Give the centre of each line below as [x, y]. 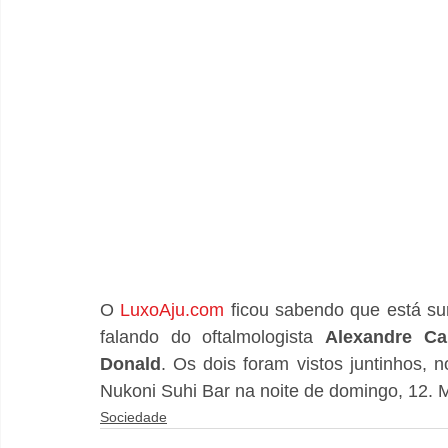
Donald [130, 363]
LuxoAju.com [172, 309]
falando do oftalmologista [213, 336]
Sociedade [133, 416]
